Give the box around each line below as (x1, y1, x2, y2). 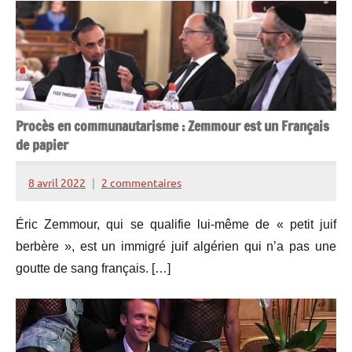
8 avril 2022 (28, 175, 86, 190)
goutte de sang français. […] (16, 261, 170, 275)
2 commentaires (101, 175, 181, 190)
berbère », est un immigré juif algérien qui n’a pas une (16, 239, 336, 253)
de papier (16, 135, 68, 156)
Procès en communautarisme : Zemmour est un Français (16, 116, 329, 137)
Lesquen (28, 222, 70, 237)
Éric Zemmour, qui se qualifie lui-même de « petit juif (16, 217, 336, 231)
